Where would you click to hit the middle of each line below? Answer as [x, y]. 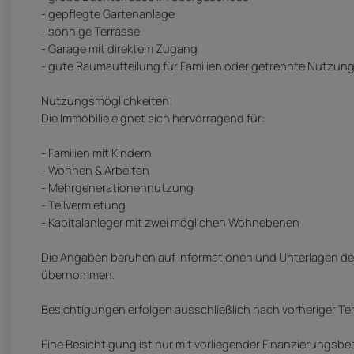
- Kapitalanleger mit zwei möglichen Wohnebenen [170, 222]
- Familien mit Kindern [96, 153]
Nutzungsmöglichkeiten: [107, 101]
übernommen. [78, 275]
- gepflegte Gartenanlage [108, 14]
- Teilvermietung [83, 205]
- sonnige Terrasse [90, 31]
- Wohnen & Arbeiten [95, 170]
